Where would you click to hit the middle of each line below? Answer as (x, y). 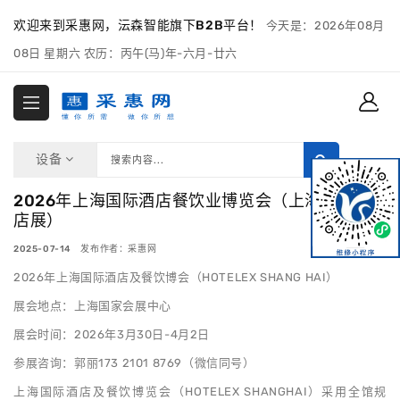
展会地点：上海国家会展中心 (92, 306)
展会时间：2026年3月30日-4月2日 (112, 335)
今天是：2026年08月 (325, 25)
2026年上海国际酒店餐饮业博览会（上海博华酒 (192, 201)
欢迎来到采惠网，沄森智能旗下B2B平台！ (138, 25)
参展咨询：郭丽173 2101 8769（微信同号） (134, 363)
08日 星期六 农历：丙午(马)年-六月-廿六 (125, 53)
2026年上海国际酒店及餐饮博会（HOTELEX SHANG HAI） (176, 278)
